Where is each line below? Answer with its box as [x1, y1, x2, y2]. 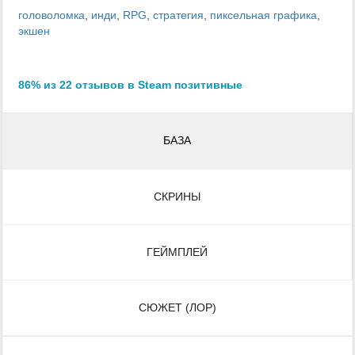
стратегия [153, 9, 204, 22]
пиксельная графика [210, 9, 317, 22]
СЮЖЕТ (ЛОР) [139, 301, 216, 315]
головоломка [18, 9, 85, 22]
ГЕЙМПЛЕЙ [147, 246, 208, 259]
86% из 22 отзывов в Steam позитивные [18, 78, 242, 92]
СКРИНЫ [154, 190, 200, 204]
